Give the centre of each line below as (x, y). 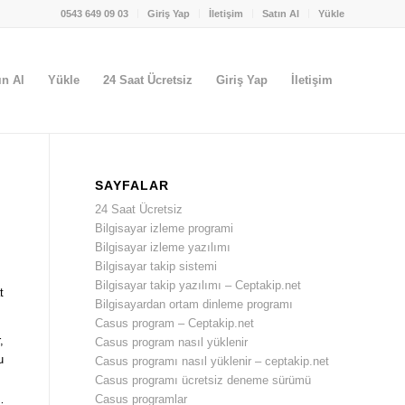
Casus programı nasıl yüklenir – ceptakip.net (212, 361)
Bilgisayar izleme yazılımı (163, 247)
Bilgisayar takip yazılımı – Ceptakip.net (198, 285)
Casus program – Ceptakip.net (175, 323)
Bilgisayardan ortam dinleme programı (194, 304)
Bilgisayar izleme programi (165, 228)
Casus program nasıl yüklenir (172, 342)
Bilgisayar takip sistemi (156, 266)
